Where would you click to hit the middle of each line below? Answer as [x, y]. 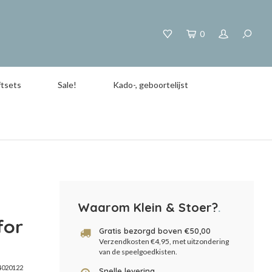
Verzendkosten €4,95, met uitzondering [164, 241]
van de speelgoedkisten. [138, 252]
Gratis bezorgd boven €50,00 [155, 231]
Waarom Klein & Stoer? [148, 207]
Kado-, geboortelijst [151, 85]
